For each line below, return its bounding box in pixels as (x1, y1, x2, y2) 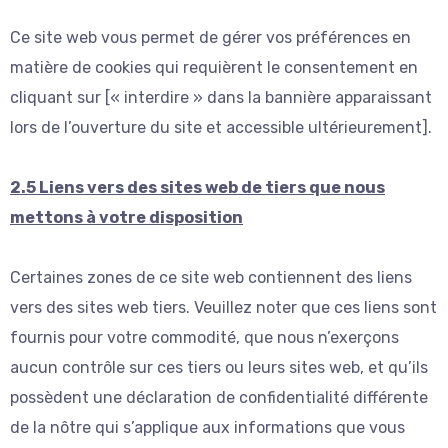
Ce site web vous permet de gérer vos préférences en (10, 28, 411, 48)
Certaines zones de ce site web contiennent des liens (10, 268, 412, 288)
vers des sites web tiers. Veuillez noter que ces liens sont (10, 298, 437, 318)
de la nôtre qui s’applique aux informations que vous (10, 418, 405, 438)
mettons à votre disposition (10, 208, 243, 228)
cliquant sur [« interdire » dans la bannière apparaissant (10, 88, 432, 108)
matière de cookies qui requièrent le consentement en (10, 58, 418, 78)
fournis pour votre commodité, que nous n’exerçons (10, 328, 399, 348)
